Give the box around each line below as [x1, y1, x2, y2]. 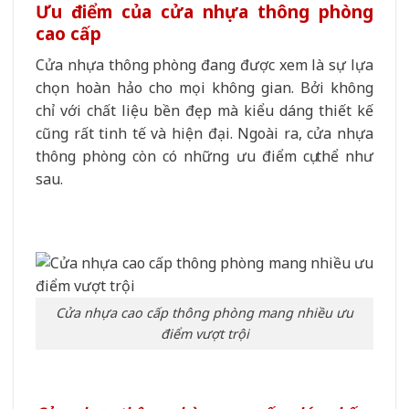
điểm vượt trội [160, 325, 249, 343]
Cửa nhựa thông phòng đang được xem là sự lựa [36, 54, 373, 75]
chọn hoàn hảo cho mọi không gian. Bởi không [36, 77, 373, 98]
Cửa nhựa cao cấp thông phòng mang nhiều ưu [56, 304, 353, 322]
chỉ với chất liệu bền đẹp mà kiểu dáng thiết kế [36, 100, 373, 121]
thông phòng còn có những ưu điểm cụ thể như [36, 145, 373, 166]
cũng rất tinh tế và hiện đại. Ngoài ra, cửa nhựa [36, 122, 373, 143]
